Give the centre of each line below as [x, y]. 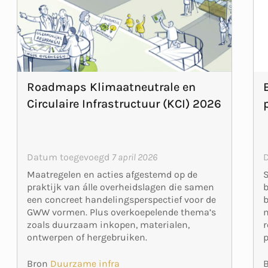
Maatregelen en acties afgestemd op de [112, 174]
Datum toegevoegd [69, 157]
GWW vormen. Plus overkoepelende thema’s [121, 212]
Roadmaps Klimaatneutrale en [111, 87]
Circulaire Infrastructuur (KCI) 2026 [124, 103]
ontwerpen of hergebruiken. [87, 237]
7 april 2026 [134, 157]
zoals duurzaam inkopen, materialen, [108, 224]
